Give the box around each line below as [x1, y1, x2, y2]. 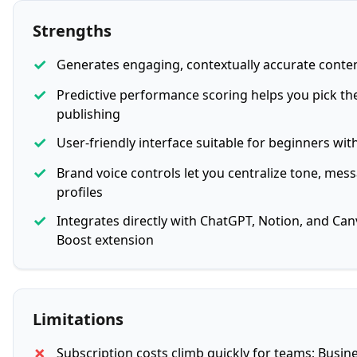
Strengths [33, 20, 112, 41]
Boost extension [57, 231, 154, 249]
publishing [57, 105, 120, 123]
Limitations [33, 308, 124, 330]
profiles [57, 183, 103, 201]
